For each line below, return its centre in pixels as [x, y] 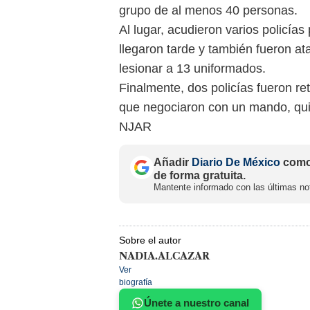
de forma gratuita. [200, 176]
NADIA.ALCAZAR [164, 256]
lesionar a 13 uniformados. [192, 69]
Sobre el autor [150, 240]
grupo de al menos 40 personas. [208, 11]
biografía [136, 283]
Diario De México [236, 163]
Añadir [173, 163]
